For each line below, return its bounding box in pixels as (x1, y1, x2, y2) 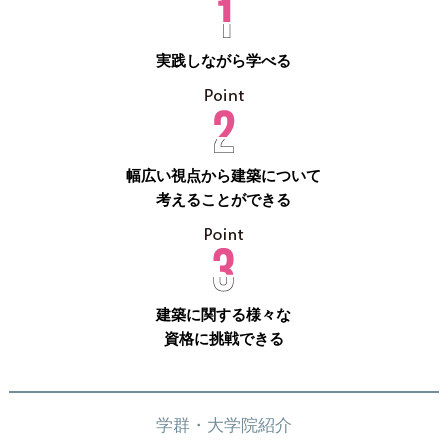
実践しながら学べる (156, 51, 292, 69)
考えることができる (156, 191, 292, 209)
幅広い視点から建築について (126, 167, 322, 185)
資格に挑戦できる (163, 330, 284, 348)
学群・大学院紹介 (155, 415, 292, 436)
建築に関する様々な (156, 306, 292, 324)
